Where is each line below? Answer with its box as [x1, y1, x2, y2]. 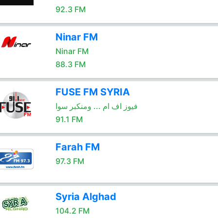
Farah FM [55, 141, 100, 153]
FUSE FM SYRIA [55, 86, 130, 98]
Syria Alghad [55, 191, 116, 202]
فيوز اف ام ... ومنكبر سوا [55, 101, 138, 111]
